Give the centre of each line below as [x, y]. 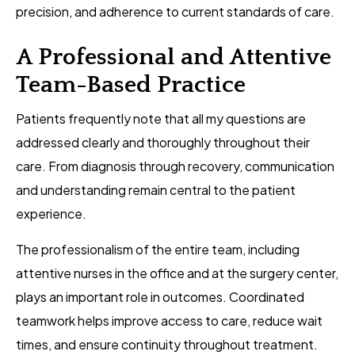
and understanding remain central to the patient [156, 190]
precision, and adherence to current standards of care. [175, 12]
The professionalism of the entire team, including [158, 250]
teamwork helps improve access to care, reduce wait [169, 321]
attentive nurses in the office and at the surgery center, [177, 273]
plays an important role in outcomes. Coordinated [160, 297]
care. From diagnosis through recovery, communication [175, 166]
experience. [51, 214]
